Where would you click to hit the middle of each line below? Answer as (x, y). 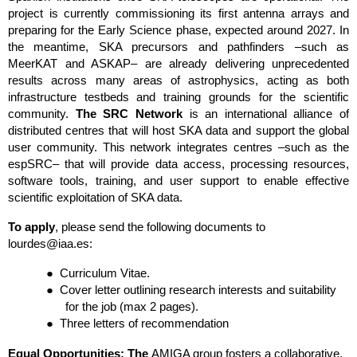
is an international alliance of (265, 114)
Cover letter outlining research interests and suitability (198, 290)
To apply (31, 227)
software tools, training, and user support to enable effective (178, 180)
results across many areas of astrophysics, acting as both (178, 80)
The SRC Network (129, 114)
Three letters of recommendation (144, 323)
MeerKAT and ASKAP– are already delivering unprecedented (178, 63)
